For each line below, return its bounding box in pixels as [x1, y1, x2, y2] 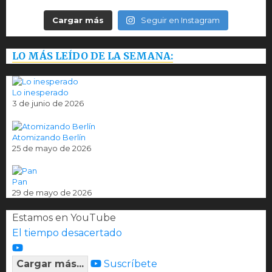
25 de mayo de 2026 [12, 143, 91, 153]
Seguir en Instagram [140, 15, 220, 25]
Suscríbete [104, 258, 157, 270]
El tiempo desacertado [12, 227, 122, 239]
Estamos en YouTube [12, 212, 116, 224]
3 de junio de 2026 [12, 98, 84, 109]
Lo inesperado [12, 87, 69, 98]
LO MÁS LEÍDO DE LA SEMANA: [12, 50, 173, 63]
